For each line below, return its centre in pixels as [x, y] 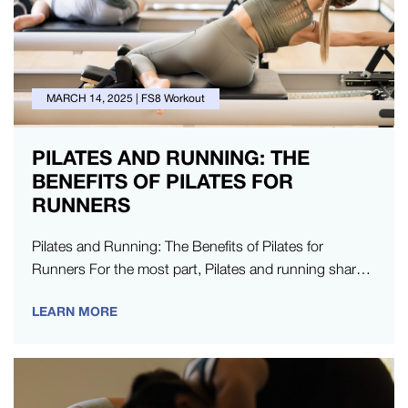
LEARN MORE [75, 311]
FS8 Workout [173, 98]
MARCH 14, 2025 [90, 98]
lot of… [55, 291]
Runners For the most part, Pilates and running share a [203, 269]
